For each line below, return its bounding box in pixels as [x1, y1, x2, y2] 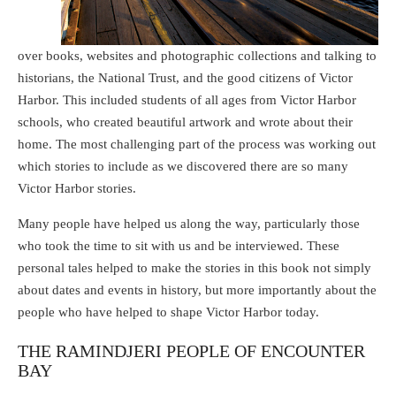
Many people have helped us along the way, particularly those [18, 216, 360, 231]
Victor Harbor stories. [18, 180, 136, 195]
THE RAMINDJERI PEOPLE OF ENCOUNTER [18, 340, 365, 361]
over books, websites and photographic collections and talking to [18, 48, 377, 63]
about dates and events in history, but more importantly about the [18, 282, 377, 297]
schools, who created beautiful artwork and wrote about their [18, 114, 353, 129]
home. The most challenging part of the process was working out [18, 136, 376, 151]
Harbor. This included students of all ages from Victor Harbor [18, 92, 356, 107]
